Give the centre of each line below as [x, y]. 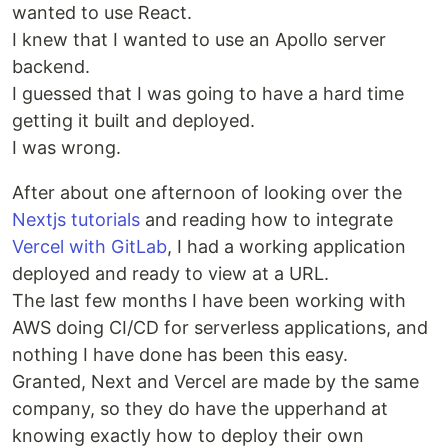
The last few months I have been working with [209, 300]
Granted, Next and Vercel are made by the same [215, 381]
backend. [51, 66]
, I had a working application [286, 246]
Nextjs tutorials [76, 219]
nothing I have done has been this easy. [180, 354]
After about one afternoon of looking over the [207, 192]
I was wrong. [66, 147]
